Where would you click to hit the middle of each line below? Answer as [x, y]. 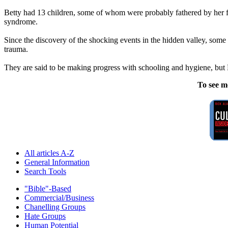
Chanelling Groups [55, 207]
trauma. [16, 49]
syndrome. [21, 21]
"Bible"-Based [48, 188]
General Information [57, 162]
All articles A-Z [49, 153]
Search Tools [45, 171]
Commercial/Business [59, 197]
